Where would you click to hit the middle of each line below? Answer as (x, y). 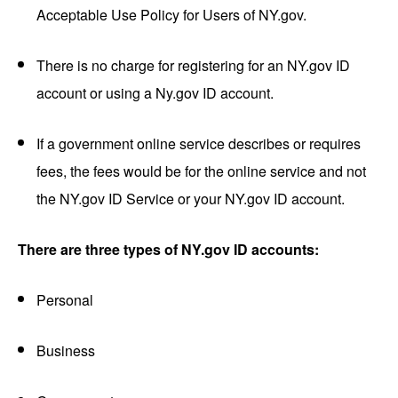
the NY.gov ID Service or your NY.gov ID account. (191, 199)
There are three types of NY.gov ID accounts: (168, 250)
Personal (65, 300)
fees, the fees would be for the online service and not (201, 171)
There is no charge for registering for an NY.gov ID (193, 66)
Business (66, 351)
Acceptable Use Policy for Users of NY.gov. (171, 15)
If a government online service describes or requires (199, 144)
